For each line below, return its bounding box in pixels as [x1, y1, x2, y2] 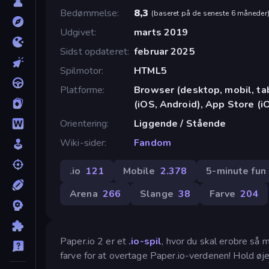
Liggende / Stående [134, 116, 226, 130]
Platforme [60, 83, 103, 97]
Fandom [134, 136, 171, 150]
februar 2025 [134, 44, 195, 58]
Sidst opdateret [60, 44, 127, 58]
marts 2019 [134, 25, 189, 39]
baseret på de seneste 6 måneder [153, 8, 267, 18]
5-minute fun [206, 164, 266, 178]
